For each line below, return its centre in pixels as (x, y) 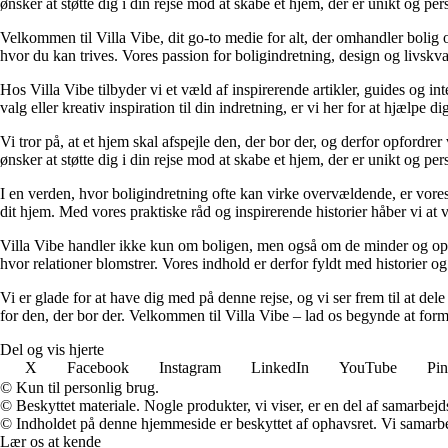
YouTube (368, 367)
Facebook (98, 367)
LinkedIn (280, 367)
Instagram (190, 367)
